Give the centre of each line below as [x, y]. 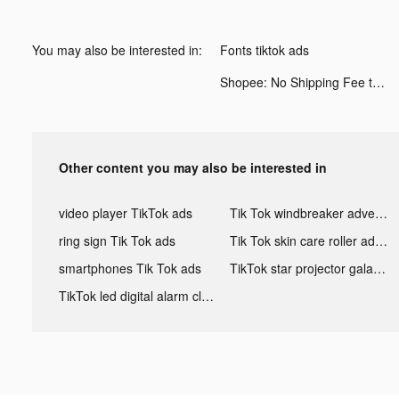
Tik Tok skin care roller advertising [381, 240]
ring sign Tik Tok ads [117, 240]
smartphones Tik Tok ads [130, 268]
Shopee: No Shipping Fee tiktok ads [379, 81]
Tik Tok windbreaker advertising [381, 212]
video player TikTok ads [126, 212]
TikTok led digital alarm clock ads [208, 295]
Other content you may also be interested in [193, 167]
